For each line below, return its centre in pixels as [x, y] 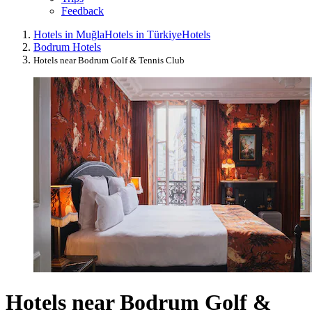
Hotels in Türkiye [143, 34]
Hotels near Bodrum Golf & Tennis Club [109, 60]
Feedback [83, 10]
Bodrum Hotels [67, 47]
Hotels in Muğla [69, 34]
